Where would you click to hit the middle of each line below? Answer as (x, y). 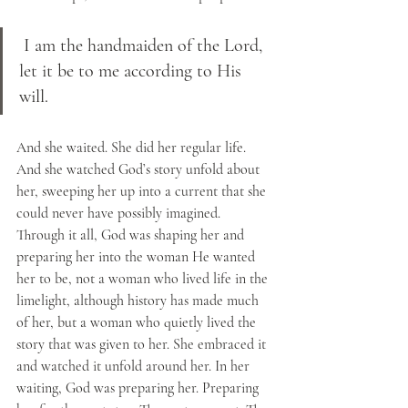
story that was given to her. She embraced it (143, 344)
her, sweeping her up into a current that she (143, 191)
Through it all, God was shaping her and (132, 235)
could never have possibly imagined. (120, 213)
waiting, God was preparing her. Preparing (139, 388)
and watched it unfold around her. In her (135, 366)
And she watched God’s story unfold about (140, 169)
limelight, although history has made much (139, 301)
